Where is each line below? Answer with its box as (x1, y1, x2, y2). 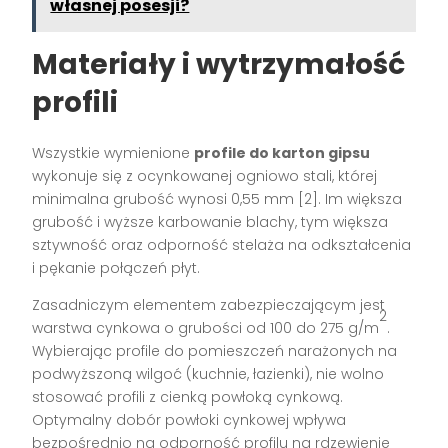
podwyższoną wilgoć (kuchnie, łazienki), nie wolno (32, 363, 385, 384)
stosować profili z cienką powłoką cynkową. (32, 386, 344, 407)
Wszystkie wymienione (32, 142, 195, 163)
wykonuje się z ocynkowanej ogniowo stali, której (32, 165, 378, 186)
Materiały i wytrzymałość (32, 44, 406, 84)
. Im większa (318, 188, 403, 209)
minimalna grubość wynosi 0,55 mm (32, 188, 299, 209)
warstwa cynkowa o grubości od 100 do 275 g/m (32, 317, 380, 338)
